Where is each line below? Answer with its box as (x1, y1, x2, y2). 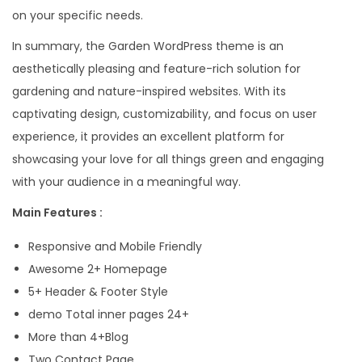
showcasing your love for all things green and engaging (12, 151, 324, 168)
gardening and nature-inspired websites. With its (12, 83, 286, 100)
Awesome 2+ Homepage (28, 261, 167, 278)
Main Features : (12, 204, 103, 221)
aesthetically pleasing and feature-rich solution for (12, 61, 301, 78)
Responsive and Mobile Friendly (28, 238, 202, 255)
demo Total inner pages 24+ (28, 306, 189, 323)
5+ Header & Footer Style (28, 284, 168, 301)
